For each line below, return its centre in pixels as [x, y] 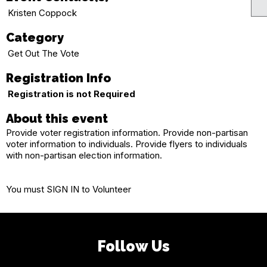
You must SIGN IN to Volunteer [69, 189]
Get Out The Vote [44, 53]
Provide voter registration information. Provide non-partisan [127, 133]
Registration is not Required [72, 94]
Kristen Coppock [42, 13]
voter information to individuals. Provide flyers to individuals [127, 144]
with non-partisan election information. [84, 155]
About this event [57, 119]
